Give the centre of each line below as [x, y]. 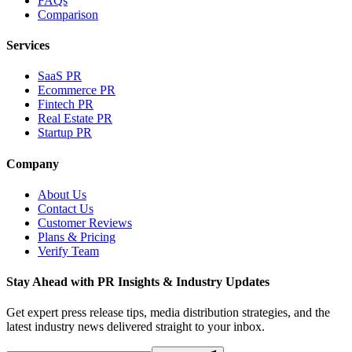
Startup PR [65, 133]
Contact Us [66, 208]
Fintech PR [66, 104]
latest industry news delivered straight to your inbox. [136, 327]
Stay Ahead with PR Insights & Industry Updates [138, 282]
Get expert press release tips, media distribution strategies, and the [168, 313]
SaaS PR [60, 76]
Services [28, 45]
